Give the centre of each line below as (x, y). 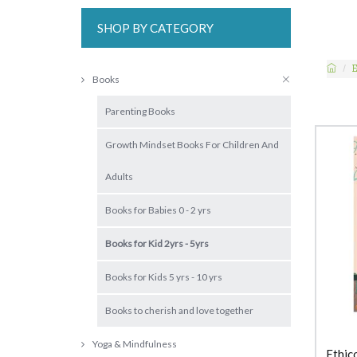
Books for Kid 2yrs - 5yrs (157, 243)
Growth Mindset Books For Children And (192, 145)
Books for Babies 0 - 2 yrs (158, 210)
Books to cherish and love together (179, 310)
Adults (119, 177)
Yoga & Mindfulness (135, 344)
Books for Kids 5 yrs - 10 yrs (164, 277)
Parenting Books (140, 111)
